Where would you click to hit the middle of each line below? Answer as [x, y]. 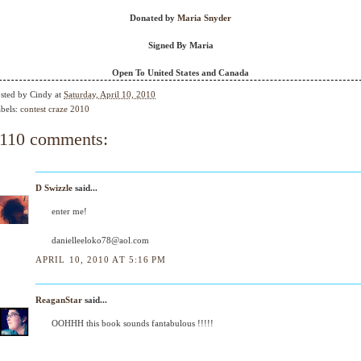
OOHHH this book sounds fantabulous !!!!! [133, 323]
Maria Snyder [204, 18]
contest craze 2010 [55, 109]
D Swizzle [54, 188]
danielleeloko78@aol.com [100, 241]
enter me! [69, 212]
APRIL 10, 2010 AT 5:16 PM [101, 259]
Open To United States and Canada [180, 73]
